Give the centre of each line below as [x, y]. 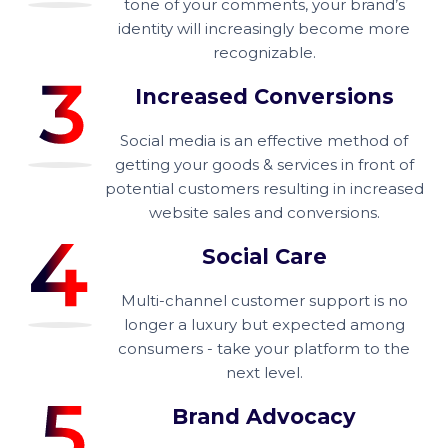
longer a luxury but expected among [264, 324]
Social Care [264, 256]
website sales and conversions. [264, 212]
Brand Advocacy [264, 416]
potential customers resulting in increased [264, 188]
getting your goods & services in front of [264, 164]
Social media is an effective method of [264, 140]
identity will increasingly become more [264, 28]
